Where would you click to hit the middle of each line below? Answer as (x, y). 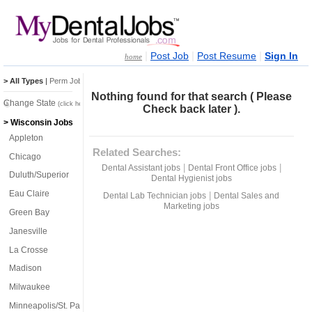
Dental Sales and (247, 195)
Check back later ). (191, 109)
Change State (31, 103)
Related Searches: (136, 152)
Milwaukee (30, 287)
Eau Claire (29, 194)
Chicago (25, 156)
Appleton (26, 138)
